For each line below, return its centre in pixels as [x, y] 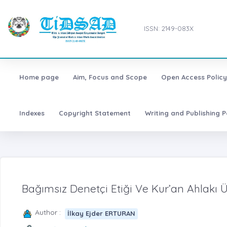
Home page [39, 77]
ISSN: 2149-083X [169, 29]
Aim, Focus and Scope [110, 77]
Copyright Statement [94, 113]
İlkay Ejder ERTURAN [102, 214]
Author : [50, 212]
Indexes [32, 113]
